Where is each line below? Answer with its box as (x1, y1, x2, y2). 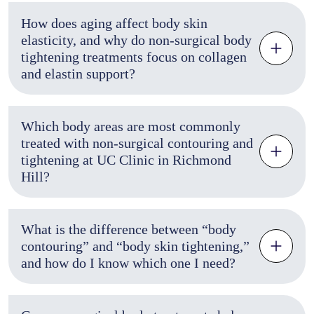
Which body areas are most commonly (20, 118, 240, 135)
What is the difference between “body (20, 221, 236, 238)
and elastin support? (20, 65, 135, 81)
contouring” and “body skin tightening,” (20, 238, 250, 254)
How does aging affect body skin (20, 15, 207, 31)
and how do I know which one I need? (20, 255, 235, 271)
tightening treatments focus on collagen (20, 48, 247, 64)
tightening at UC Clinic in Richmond (20, 152, 231, 168)
